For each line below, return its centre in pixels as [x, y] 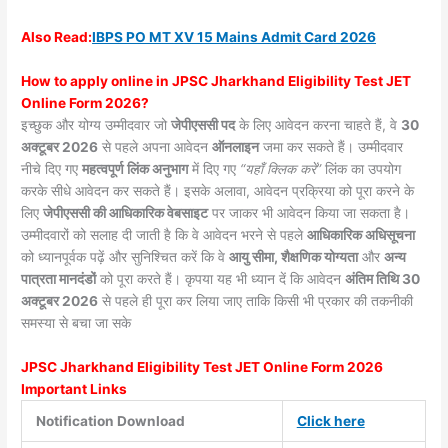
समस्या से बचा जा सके [76, 323]
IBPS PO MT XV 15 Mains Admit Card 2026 [234, 37]
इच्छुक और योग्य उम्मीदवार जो [96, 125]
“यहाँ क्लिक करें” [281, 169]
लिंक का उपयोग [361, 169]
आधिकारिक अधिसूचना [361, 235]
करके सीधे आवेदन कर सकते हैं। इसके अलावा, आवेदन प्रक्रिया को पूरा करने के [218, 191]
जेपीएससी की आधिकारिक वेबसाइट [126, 213]
